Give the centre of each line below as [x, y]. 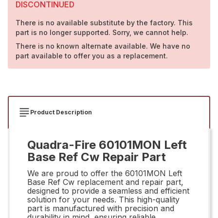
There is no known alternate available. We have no [103, 46]
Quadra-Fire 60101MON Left [107, 145]
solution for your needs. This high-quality [103, 199]
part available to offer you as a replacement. [92, 55]
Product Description [61, 112]
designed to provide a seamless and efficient [108, 191]
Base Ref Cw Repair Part [97, 157]
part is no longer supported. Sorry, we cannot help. [102, 32]
